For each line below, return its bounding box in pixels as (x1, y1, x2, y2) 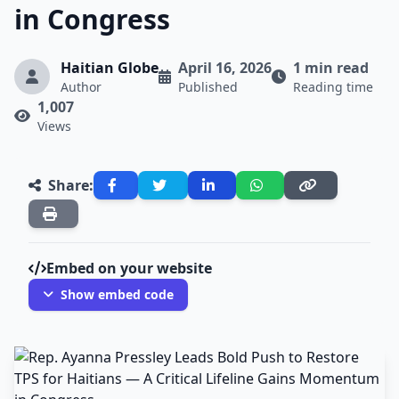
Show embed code (61, 286, 174, 303)
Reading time (293, 78, 373, 95)
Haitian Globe (61, 58, 159, 77)
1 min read (293, 58, 369, 77)
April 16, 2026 (178, 58, 272, 77)
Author (61, 78, 102, 95)
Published (178, 78, 238, 95)
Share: (48, 175, 94, 195)
